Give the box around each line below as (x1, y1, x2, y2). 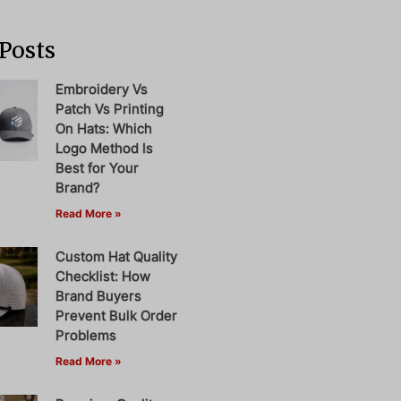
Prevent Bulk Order (55, 306, 178, 324)
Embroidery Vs (55, 80, 149, 98)
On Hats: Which (55, 119, 153, 137)
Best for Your (55, 158, 140, 176)
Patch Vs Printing (55, 99, 165, 117)
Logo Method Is (55, 139, 154, 157)
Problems (55, 326, 117, 344)
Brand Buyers (55, 286, 142, 304)
